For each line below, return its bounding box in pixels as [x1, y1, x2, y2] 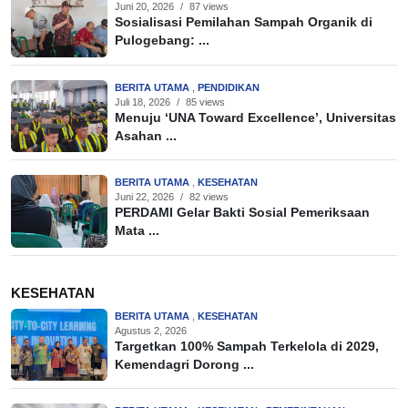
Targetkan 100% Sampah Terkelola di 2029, [115, 339, 379, 353]
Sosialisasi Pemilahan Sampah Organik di [115, 15, 372, 30]
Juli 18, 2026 [115, 96, 170, 107]
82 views [189, 191, 229, 203]
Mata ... [115, 224, 159, 239]
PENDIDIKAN [198, 81, 260, 93]
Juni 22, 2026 [115, 191, 174, 203]
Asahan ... [115, 128, 177, 143]
